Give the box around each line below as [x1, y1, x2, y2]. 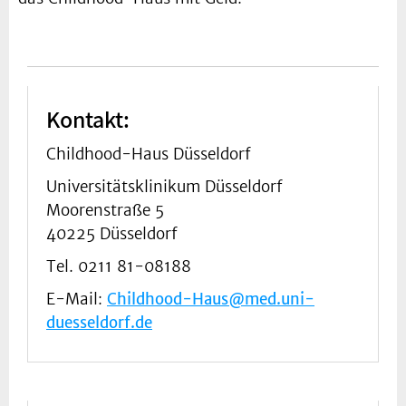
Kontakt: [46, 102, 130, 134]
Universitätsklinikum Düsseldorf [46, 176, 283, 197]
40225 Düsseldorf [46, 223, 178, 244]
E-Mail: [46, 288, 107, 309]
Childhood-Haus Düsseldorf [46, 143, 251, 164]
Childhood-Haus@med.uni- [107, 288, 314, 309]
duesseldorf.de [46, 312, 152, 333]
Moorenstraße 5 [46, 199, 164, 220]
